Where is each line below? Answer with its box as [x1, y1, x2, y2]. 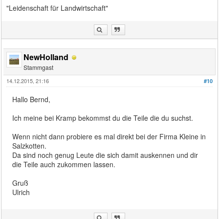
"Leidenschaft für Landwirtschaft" [6, 2, 109, 13]
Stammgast [23, 63, 54, 71]
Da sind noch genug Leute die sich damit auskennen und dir [12, 150, 198, 160]
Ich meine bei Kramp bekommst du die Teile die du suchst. [12, 112, 194, 123]
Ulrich [12, 187, 30, 197]
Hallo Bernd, [12, 94, 51, 104]
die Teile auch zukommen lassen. [12, 159, 116, 169]
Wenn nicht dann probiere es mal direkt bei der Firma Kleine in [12, 131, 206, 141]
